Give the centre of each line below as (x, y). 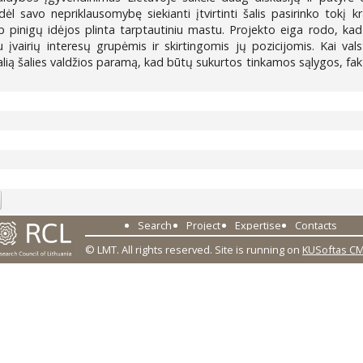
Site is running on (258, 250)
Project (203, 226)
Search (154, 226)
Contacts (316, 226)
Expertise (258, 226)
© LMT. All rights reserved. (150, 250)
